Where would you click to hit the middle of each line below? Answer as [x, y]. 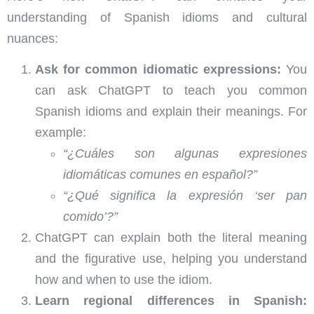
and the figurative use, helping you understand [171, 259]
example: [61, 133]
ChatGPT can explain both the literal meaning [171, 238]
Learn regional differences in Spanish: [171, 301]
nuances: [33, 38]
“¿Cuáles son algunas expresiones [185, 154]
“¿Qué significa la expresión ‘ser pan [185, 196]
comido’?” [90, 217]
